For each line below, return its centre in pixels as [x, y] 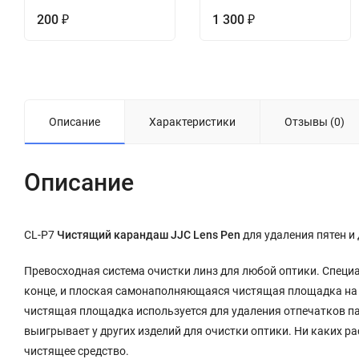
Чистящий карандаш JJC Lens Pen [149, 235]
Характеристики [192, 122]
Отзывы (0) [315, 122]
